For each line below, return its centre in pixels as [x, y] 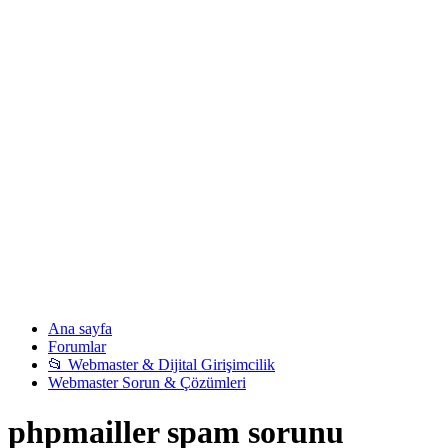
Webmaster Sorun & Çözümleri [147, 383]
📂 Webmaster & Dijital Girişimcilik [161, 365]
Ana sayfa [80, 329]
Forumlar [77, 347]
